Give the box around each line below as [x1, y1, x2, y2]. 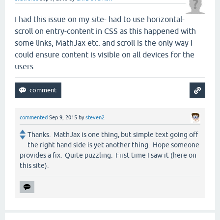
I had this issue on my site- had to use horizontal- [15, 15, 185, 24]
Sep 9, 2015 [49, 114, 77, 120]
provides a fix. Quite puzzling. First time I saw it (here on [20, 151, 196, 160]
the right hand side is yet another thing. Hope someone [27, 141, 199, 149]
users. [15, 62, 35, 71]
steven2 [85, 114, 105, 120]
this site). [20, 162, 49, 170]
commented [20, 114, 48, 120]
